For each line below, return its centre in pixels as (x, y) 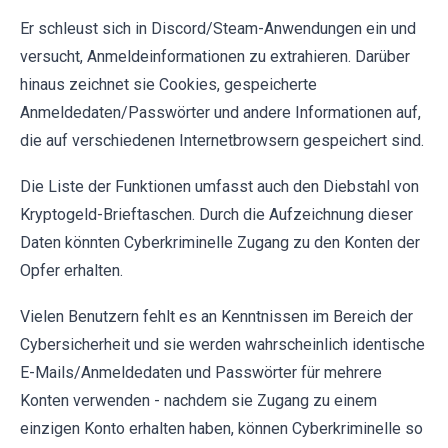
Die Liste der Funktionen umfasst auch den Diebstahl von (219, 186)
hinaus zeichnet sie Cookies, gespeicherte (168, 84)
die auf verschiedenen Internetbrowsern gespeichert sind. (222, 140)
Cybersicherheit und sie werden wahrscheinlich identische (222, 344)
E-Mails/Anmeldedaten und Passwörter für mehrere (201, 372)
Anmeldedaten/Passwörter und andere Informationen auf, (220, 112)
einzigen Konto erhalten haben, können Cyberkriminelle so (221, 428)
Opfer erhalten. (71, 270)
